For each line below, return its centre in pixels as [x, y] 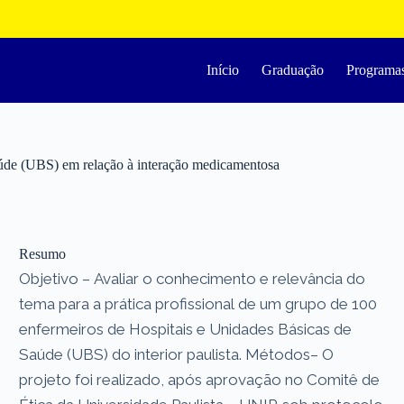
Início [223, 70]
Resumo [43, 253]
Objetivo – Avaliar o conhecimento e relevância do [193, 278]
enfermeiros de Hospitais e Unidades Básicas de [186, 329]
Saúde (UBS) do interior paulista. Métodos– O [177, 354]
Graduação [293, 70]
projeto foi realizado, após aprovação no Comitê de [200, 379]
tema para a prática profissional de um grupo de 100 [198, 303]
